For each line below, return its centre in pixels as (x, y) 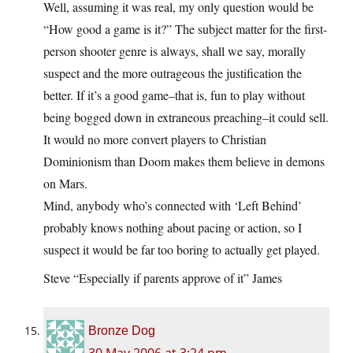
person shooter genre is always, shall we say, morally (175, 50)
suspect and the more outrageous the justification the (173, 72)
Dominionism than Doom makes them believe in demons (184, 161)
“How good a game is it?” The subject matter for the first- (185, 28)
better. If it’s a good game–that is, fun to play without (174, 95)
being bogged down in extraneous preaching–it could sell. (186, 117)
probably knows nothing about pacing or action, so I (173, 227)
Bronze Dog (122, 330)
